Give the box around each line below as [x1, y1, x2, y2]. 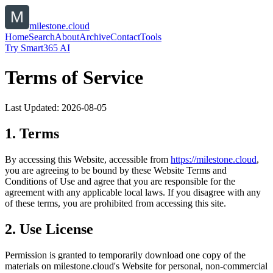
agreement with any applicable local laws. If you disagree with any [5, 186, 261, 197]
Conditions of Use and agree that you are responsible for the [5, 175, 235, 186]
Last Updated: [5, 102, 62, 113]
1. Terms [5, 125, 59, 141]
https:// [171, 154, 196, 165]
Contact [110, 32, 140, 42]
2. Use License [5, 221, 93, 237]
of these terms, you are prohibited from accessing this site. [5, 197, 226, 208]
